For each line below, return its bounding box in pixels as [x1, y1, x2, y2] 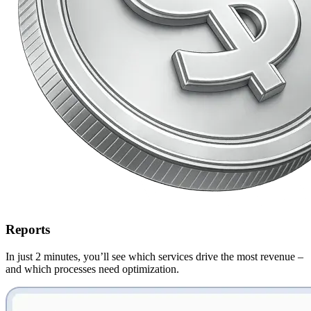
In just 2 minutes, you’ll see [6, 250, 128, 262]
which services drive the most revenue [128, 250, 295, 262]
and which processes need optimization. [6, 262, 179, 275]
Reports [6, 221, 50, 237]
